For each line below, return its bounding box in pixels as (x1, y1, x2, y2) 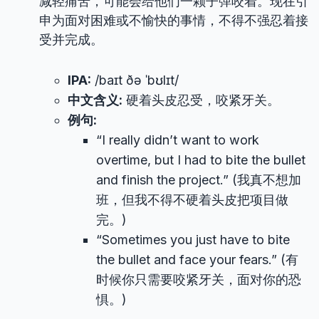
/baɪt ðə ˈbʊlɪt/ (91, 73, 179, 88)
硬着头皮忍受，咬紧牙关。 (122, 93, 280, 108)
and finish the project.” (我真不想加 (96, 172, 301, 187)
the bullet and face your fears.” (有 (96, 252, 298, 267)
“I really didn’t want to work (96, 132, 259, 147)
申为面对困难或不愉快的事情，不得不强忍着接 (39, 13, 308, 28)
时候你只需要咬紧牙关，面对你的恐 (96, 272, 301, 287)
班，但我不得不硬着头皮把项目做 (96, 192, 288, 207)
